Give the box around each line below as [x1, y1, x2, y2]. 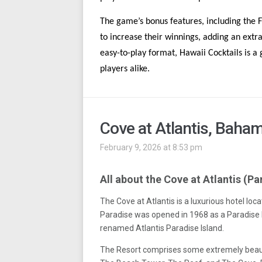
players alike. [100, 64, 150, 74]
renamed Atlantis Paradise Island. [100, 223, 224, 233]
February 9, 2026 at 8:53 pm [100, 143, 202, 152]
